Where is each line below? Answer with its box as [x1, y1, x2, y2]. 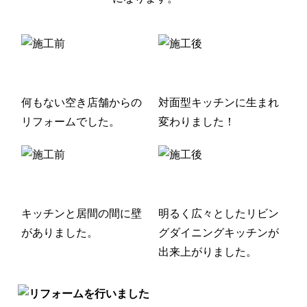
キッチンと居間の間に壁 [21, 207, 142, 219]
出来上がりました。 [158, 245, 257, 258]
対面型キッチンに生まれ [158, 96, 279, 108]
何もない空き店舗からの [21, 96, 142, 108]
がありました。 [21, 226, 98, 238]
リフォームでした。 [21, 115, 120, 127]
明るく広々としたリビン [158, 207, 279, 219]
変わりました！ [158, 115, 235, 127]
